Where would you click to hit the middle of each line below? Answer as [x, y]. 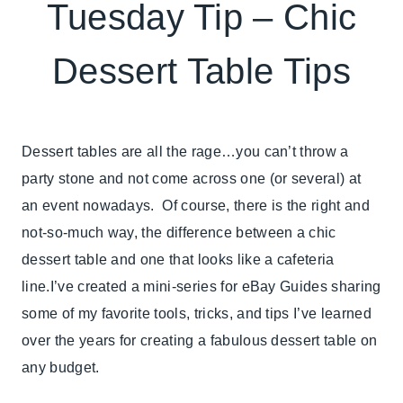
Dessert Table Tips [201, 72]
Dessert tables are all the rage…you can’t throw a [185, 152]
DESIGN [225, 40]
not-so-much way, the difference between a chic [179, 233]
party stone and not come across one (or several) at [192, 179]
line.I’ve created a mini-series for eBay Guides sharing [201, 287]
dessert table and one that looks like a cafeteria [178, 260]
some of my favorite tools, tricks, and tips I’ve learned [197, 314]
